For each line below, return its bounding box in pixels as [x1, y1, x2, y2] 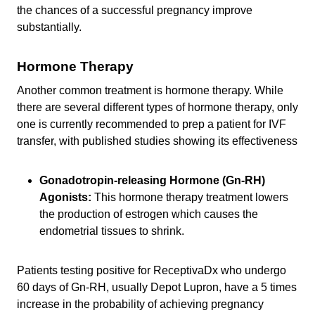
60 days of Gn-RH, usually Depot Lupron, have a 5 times [17, 281, 297, 293]
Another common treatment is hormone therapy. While [17, 84, 283, 96]
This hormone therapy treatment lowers [91, 191, 288, 203]
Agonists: [39, 191, 91, 203]
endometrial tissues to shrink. [39, 224, 187, 237]
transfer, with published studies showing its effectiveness [17, 134, 297, 147]
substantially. [17, 20, 84, 33]
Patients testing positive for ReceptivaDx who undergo [17, 264, 286, 276]
